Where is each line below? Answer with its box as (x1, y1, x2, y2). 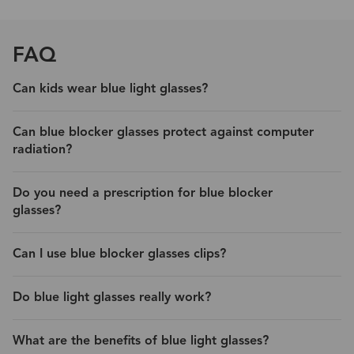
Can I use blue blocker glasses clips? (13, 247, 226, 261)
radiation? (13, 143, 72, 156)
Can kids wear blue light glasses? (13, 82, 208, 96)
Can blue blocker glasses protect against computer (13, 126, 314, 139)
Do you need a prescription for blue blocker (13, 186, 273, 200)
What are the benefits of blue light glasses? (13, 334, 269, 348)
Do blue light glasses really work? (13, 291, 211, 304)
